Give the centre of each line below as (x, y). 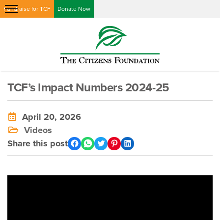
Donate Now (74, 9)
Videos (38, 130)
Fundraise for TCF (27, 9)
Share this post (38, 143)
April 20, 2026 (49, 117)
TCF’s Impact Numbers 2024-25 (88, 87)
